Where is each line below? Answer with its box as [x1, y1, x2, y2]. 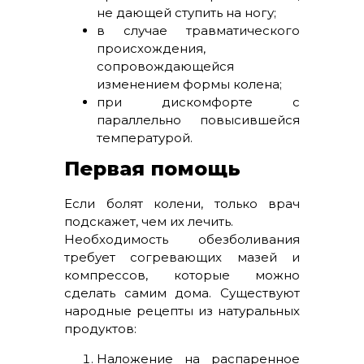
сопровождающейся [97, 58, 234, 74]
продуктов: [64, 321, 136, 336]
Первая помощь [64, 157, 240, 180]
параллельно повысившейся [97, 112, 300, 128]
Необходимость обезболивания [64, 232, 300, 247]
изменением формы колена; [97, 76, 282, 92]
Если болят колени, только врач [64, 196, 300, 211]
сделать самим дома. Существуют [64, 285, 300, 301]
